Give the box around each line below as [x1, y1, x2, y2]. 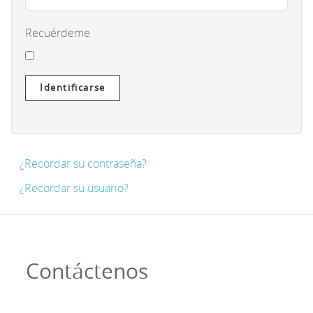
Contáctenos [26, 256, 148, 285]
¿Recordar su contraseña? [20, 156, 147, 171]
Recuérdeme [25, 25, 90, 41]
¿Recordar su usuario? [20, 180, 129, 196]
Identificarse [40, 82, 105, 94]
